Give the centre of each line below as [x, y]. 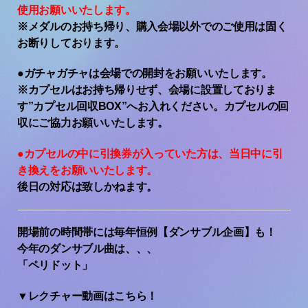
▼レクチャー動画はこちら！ [88, 296]
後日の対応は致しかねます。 [88, 186]
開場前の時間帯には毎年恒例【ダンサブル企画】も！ [147, 232]
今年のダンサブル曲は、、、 [88, 249]
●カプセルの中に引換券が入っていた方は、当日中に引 [150, 153]
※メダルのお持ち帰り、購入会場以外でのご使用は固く [152, 26]
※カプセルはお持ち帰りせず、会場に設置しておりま [147, 90]
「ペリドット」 [55, 265]
